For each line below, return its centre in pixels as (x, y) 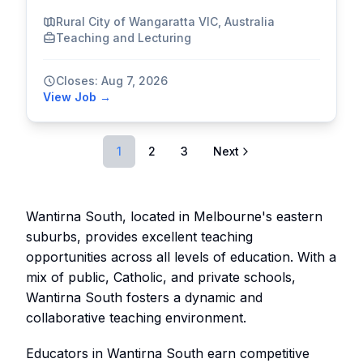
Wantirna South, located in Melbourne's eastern (174, 216)
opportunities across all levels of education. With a (181, 256)
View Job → (77, 96)
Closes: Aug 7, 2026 (112, 80)
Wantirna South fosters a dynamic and (144, 297)
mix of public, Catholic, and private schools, (161, 277)
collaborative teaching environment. (136, 317)
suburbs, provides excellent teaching (139, 236)
